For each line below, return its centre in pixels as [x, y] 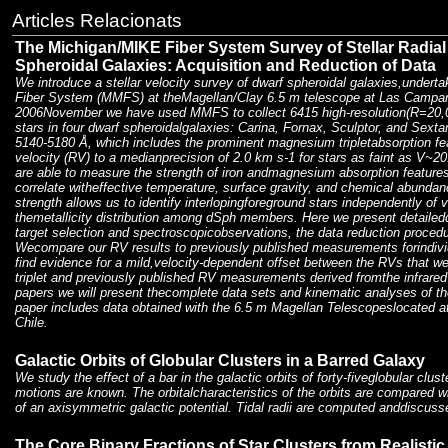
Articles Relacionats [97, 21]
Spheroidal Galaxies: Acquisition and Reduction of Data [225, 66]
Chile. [31, 323]
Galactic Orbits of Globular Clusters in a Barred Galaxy [220, 361]
